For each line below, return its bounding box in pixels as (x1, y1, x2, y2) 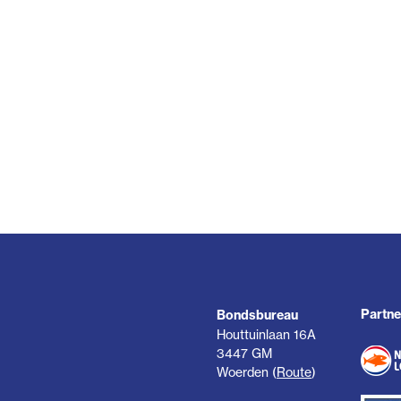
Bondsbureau (217, 306, 298, 323)
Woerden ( (217, 363, 277, 380)
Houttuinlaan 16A (217, 326, 316, 342)
